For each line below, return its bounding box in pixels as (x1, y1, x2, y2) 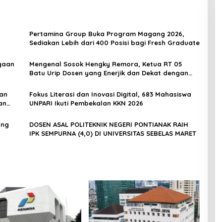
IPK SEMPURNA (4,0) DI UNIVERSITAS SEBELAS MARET (29, 129, 196, 138)
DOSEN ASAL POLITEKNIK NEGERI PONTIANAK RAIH (29, 120, 188, 129)
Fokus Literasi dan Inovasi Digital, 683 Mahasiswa (29, 90, 191, 99)
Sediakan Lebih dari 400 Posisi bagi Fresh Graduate (29, 39, 200, 47)
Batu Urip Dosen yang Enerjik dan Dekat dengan (29, 69, 188, 77)
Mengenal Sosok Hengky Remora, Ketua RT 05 (29, 60, 182, 68)
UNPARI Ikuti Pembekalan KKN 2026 (29, 99, 143, 108)
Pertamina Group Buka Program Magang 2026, (29, 30, 184, 38)
